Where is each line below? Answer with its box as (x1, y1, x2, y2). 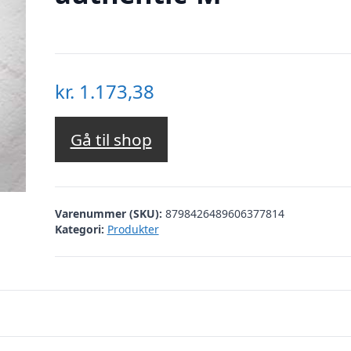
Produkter (107, 221, 159, 237)
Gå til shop (70, 128, 152, 151)
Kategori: (54, 221, 104, 237)
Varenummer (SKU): (54, 205, 165, 221)
